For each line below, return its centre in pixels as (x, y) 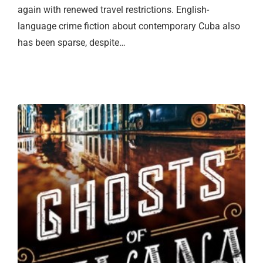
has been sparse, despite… (72, 43)
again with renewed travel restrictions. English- (113, 10)
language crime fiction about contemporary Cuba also (129, 26)
